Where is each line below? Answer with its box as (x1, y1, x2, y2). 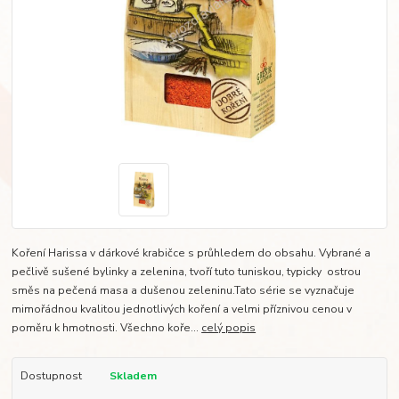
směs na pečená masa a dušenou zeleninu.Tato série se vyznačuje (12, 283, 355, 298)
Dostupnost (20, 369, 82, 384)
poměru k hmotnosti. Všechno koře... (12, 321, 202, 336)
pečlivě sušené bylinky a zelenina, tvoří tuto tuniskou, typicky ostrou (12, 265, 362, 280)
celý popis (201, 321, 256, 336)
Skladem (109, 369, 157, 384)
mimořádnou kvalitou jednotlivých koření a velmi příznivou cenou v (12, 302, 353, 317)
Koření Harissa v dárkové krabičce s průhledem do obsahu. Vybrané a (12, 246, 371, 261)
